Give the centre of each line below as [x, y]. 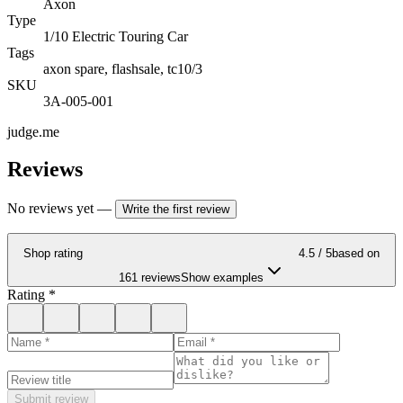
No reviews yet [50, 209]
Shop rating [53, 254]
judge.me [33, 131]
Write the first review [176, 210]
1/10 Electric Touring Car [116, 36]
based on [356, 254]
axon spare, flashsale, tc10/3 [123, 68]
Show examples [222, 278]
